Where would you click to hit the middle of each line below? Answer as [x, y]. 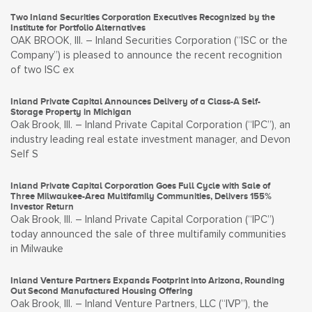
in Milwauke [37, 249]
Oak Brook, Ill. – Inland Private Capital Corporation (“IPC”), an [150, 125]
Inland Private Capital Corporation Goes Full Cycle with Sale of [140, 186]
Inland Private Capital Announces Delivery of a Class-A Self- [135, 101]
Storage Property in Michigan [71, 112]
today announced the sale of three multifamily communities [148, 234]
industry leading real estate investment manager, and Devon [150, 140]
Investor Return [42, 206]
